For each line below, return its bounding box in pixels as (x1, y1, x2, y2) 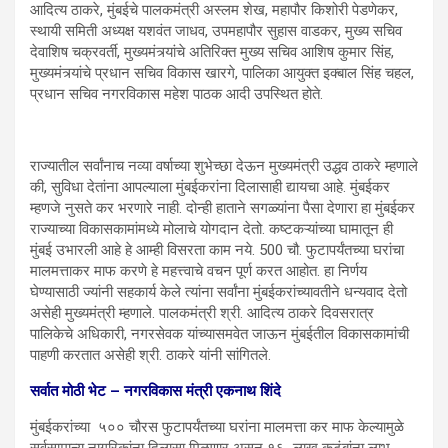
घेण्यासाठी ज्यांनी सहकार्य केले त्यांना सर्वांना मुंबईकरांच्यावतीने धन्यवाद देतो (30, 282, 407, 301)
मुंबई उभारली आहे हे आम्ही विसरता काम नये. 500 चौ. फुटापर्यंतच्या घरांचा (30, 240, 404, 259)
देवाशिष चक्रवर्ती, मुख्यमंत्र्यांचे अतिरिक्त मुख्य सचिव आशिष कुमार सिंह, (30, 42, 394, 61)
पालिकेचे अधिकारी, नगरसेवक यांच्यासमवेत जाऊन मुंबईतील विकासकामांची (30, 324, 409, 343)
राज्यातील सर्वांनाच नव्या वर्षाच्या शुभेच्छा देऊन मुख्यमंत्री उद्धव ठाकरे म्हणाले (30, 156, 418, 175)
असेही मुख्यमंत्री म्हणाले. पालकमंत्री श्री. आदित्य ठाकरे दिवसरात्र (30, 303, 374, 322)
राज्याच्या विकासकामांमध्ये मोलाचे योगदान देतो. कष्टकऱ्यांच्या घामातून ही (30, 219, 393, 238)
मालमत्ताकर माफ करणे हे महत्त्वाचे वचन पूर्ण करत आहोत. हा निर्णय (30, 261, 367, 280)
